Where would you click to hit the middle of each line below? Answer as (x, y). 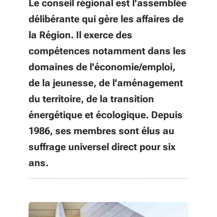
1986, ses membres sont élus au (101, 131)
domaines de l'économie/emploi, (102, 67)
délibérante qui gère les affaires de (106, 19)
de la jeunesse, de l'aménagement (106, 83)
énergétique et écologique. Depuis (106, 115)
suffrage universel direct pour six (102, 147)
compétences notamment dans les (107, 51)
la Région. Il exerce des (80, 35)
